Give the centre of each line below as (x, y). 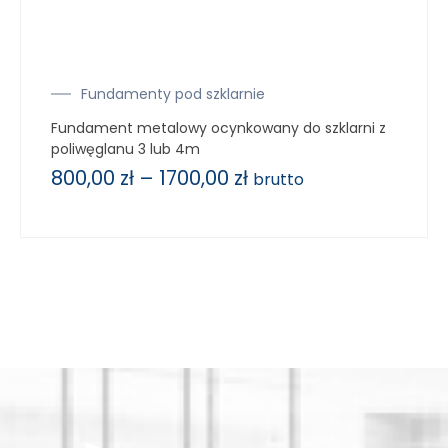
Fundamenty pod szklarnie (173, 93)
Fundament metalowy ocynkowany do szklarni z (218, 127)
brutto (278, 179)
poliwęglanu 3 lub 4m (125, 148)
